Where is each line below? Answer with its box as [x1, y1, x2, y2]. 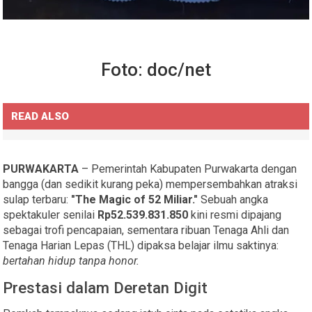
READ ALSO [11, 109, 70, 123]
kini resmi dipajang [188, 208, 282, 221]
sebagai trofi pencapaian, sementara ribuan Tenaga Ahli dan [3, 223, 290, 237]
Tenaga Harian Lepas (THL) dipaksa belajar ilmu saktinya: [3, 238, 279, 252]
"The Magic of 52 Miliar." [71, 192, 198, 206]
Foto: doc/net [101, 58, 211, 80]
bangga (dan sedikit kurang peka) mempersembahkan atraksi [3, 177, 298, 191]
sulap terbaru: [3, 192, 72, 206]
